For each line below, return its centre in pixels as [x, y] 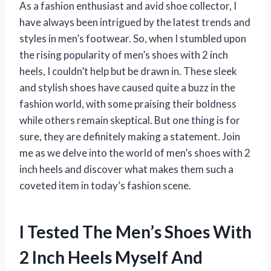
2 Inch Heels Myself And [111, 257]
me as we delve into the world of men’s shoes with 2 [135, 153]
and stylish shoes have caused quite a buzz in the [127, 88]
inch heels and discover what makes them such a [126, 169]
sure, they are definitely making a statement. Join [130, 137]
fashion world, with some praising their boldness [128, 104]
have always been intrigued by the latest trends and [135, 22]
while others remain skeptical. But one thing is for [130, 120]
